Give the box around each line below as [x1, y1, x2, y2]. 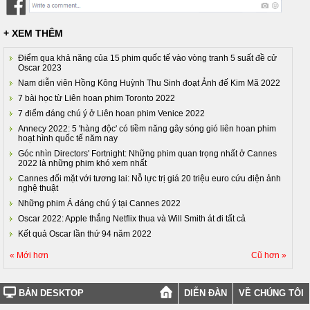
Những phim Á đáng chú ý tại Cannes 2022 [18, 199, 181, 209]
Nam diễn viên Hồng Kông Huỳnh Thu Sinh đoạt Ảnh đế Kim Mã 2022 [18, 78, 280, 89]
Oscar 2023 [18, 63, 62, 73]
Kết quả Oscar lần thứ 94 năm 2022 [18, 229, 152, 239]
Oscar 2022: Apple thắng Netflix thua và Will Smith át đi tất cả [18, 214, 246, 224]
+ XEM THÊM [3, 28, 63, 39]
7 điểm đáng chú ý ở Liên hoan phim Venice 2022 [18, 109, 205, 119]
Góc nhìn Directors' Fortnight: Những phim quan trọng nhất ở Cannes [18, 149, 277, 159]
